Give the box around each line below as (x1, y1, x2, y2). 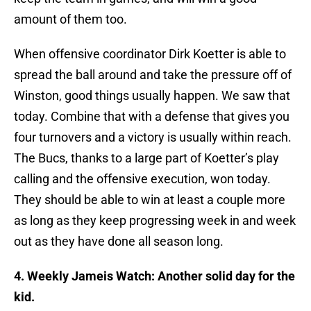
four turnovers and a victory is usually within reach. (14, 130, 292, 145)
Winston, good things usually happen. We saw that (14, 88, 290, 103)
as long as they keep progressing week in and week (14, 213, 296, 228)
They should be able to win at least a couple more (14, 192, 285, 208)
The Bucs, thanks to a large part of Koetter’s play (14, 151, 279, 166)
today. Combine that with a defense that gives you (14, 109, 289, 124)
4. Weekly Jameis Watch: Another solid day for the (14, 269, 295, 284)
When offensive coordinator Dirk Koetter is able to (14, 47, 286, 62)
